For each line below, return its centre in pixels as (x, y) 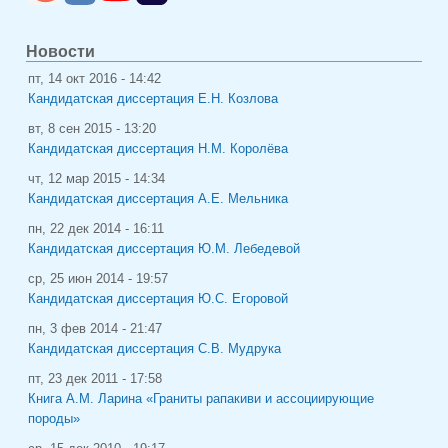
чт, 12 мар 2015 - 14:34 (96, 178)
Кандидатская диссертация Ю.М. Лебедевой (164, 248)
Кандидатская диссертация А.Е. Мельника (158, 198)
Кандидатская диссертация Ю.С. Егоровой (158, 298)
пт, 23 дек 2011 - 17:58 (95, 378)
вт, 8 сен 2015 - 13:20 (92, 128)
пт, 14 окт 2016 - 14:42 (94, 78)
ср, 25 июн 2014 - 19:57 (98, 278)
